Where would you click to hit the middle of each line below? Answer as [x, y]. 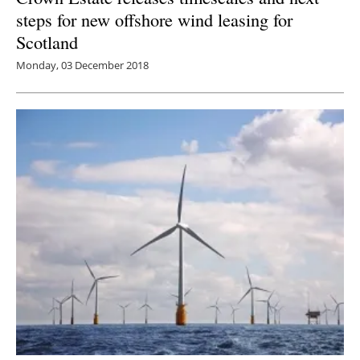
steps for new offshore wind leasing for [154, 19]
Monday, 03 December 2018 [82, 65]
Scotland [47, 41]
